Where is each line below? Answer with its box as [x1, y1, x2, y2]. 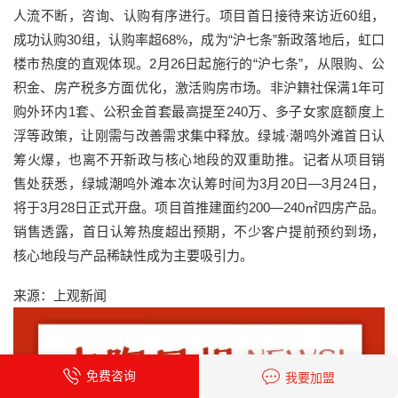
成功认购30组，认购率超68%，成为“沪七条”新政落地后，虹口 [13, 31, 385, 47]
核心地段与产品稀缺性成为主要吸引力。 [13, 247, 253, 263]
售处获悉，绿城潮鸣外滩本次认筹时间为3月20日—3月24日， [13, 175, 385, 191]
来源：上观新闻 [13, 287, 107, 303]
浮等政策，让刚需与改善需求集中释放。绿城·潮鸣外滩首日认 [13, 127, 385, 143]
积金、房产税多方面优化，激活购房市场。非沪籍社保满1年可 [13, 79, 385, 95]
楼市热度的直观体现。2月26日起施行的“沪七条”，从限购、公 [13, 55, 385, 71]
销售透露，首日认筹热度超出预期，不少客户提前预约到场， [13, 223, 385, 239]
